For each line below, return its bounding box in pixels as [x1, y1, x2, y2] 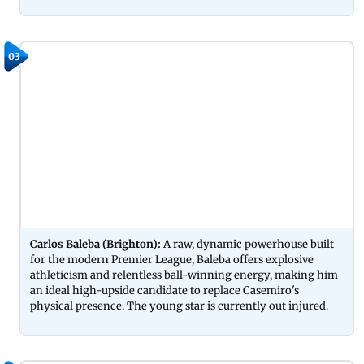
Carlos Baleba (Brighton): [30, 237, 163, 252]
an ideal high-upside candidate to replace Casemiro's [30, 284, 299, 298]
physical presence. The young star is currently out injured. [30, 299, 328, 314]
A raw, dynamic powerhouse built [163, 237, 334, 252]
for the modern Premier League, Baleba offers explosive [30, 253, 314, 267]
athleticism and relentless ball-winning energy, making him [30, 268, 338, 283]
